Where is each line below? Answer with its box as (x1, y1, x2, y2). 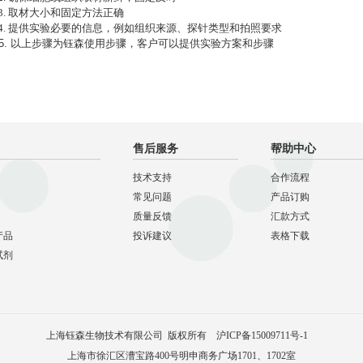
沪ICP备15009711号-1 (216, 330, 308, 342)
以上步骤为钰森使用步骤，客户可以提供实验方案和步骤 (11, 37, 274, 50)
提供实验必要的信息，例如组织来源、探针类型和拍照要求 (8, 22, 282, 35)
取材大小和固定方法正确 (8, 6, 124, 19)
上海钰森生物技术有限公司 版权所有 (45, 330, 216, 342)
